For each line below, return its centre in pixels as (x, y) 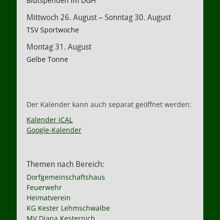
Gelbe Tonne (47, 59)
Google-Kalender (54, 130)
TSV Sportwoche (53, 30)
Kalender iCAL (50, 120)
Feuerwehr (44, 187)
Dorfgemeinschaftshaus (66, 177)
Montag (40, 47)
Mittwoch (42, 17)
